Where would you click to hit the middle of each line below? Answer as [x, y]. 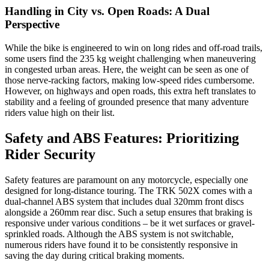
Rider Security [50, 154]
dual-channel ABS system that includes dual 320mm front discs [124, 201]
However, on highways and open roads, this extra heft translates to [130, 91]
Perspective [32, 25]
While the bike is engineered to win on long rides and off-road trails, [134, 47]
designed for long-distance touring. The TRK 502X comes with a [128, 190]
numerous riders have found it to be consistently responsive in [121, 244]
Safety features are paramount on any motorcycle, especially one [126, 180]
